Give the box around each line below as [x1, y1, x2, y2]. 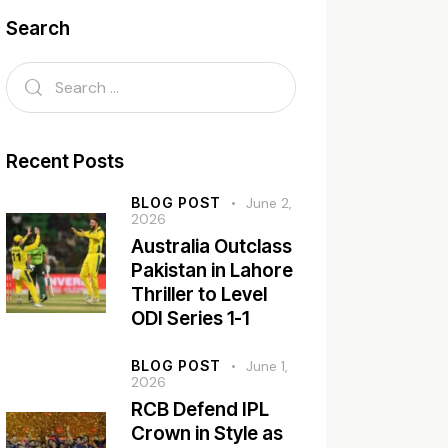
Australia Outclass [131, 234, 293, 258]
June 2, [246, 193, 293, 212]
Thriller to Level [131, 282, 268, 306]
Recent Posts [6, 150, 125, 174]
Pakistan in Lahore [131, 258, 294, 282]
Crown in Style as [131, 422, 284, 446]
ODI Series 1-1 [131, 306, 250, 330]
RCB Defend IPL [131, 398, 270, 422]
